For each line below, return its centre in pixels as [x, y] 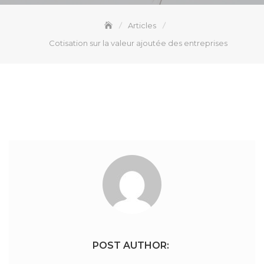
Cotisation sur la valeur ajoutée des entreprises [138, 43]
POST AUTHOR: [131, 245]
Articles [142, 25]
